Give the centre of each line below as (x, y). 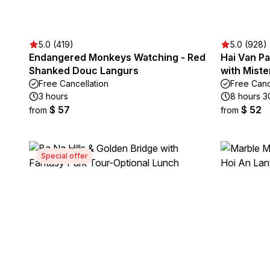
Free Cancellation (74, 83)
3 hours (53, 96)
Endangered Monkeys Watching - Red (117, 57)
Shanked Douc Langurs (84, 71)
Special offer (64, 156)
